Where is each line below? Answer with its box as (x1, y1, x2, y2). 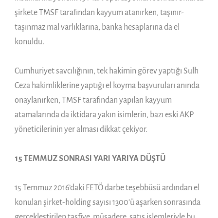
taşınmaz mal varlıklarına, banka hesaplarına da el (15, 22, 180, 32)
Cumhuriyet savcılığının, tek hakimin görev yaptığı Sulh (15, 66, 199, 75)
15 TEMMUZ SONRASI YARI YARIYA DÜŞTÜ (15, 154, 165, 163)
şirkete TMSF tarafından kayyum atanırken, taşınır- (15, 8, 184, 17)
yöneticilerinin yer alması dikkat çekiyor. (15, 125, 147, 134)
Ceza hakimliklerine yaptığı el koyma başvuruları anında (15, 81, 200, 90)
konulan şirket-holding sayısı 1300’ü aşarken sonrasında (15, 198, 200, 207)
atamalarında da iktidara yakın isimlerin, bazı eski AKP (15, 110, 194, 119)
